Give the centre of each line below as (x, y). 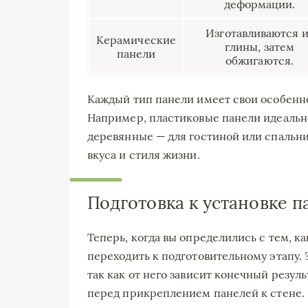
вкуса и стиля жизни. (144, 154)
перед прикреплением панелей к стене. (196, 293)
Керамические (136, 40)
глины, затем (260, 46)
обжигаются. (260, 60)
